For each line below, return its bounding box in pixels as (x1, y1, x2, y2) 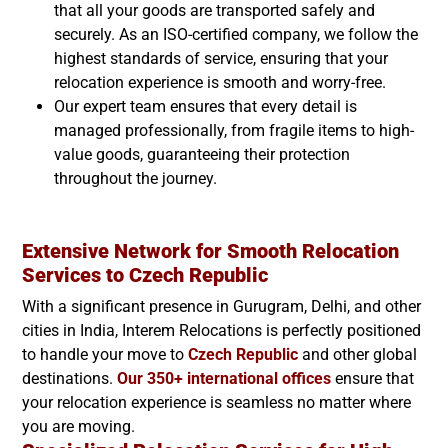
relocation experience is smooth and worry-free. (54, 72, 386, 92)
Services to (22, 262, 129, 287)
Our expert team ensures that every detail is (54, 96, 357, 116)
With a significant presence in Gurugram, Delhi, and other (22, 296, 421, 316)
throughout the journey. (54, 168, 217, 188)
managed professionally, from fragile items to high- (54, 120, 414, 140)
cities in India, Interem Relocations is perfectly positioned (22, 320, 421, 340)
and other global (302, 344, 417, 364)
